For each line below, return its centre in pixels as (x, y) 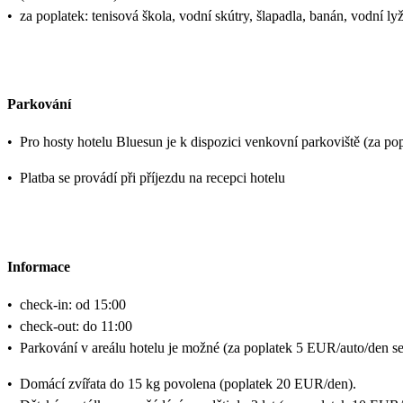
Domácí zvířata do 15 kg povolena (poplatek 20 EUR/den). (188, 384)
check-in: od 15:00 (73, 304)
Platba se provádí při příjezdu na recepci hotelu (152, 178)
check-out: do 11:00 (76, 326)
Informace (39, 266)
